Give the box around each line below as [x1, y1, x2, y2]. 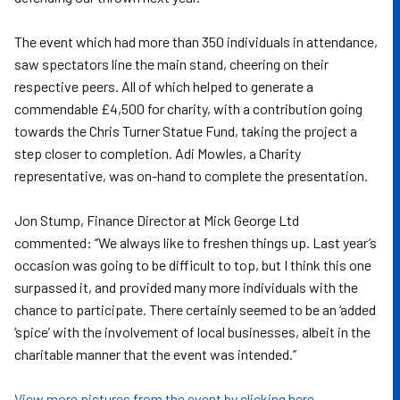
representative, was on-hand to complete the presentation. [14, 167, 368, 184]
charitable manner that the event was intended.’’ [14, 346, 296, 362]
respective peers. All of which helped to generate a [14, 78, 313, 95]
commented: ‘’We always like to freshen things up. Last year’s [14, 234, 377, 251]
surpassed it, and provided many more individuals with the [14, 279, 358, 296]
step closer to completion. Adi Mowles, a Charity [14, 145, 301, 162]
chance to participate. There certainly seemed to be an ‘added [14, 301, 376, 318]
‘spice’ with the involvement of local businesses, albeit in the [14, 323, 371, 340]
